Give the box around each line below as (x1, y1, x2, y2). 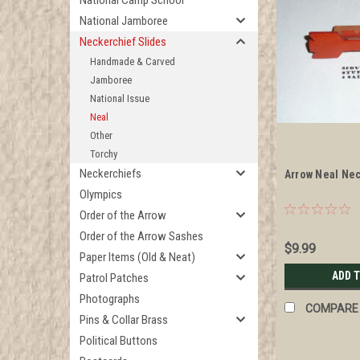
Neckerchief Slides (80, 35, 166, 49)
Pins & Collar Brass (80, 313, 168, 327)
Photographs (80, 292, 140, 306)
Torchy (90, 148, 117, 160)
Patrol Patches (80, 271, 149, 285)
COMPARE (305, 302, 358, 316)
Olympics (80, 187, 122, 202)
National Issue (90, 92, 149, 104)
